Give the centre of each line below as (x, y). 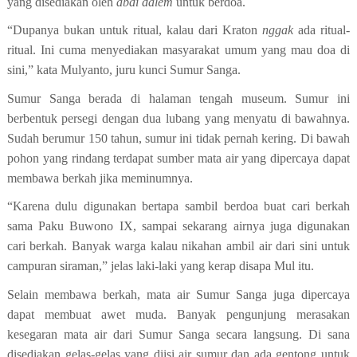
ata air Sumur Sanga (215, 295)
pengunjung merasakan (288, 315)
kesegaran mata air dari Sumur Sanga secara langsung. (158, 335)
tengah (220, 98)
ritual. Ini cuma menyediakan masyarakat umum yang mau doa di (178, 50)
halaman (174, 98)
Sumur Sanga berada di (73, 98)
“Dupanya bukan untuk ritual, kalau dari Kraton (135, 30)
